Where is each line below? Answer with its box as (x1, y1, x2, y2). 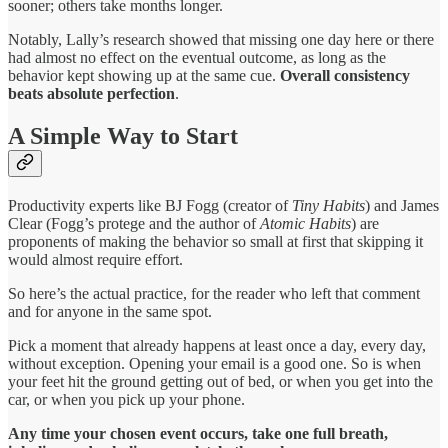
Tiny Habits (292, 196, 365, 214)
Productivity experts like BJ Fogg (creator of (8, 196, 292, 214)
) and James (365, 196, 439, 214)
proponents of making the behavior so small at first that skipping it (8, 232, 423, 250)
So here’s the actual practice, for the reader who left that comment (8, 284, 420, 302)
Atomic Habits (260, 214, 351, 232)
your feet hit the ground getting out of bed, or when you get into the (8, 372, 433, 390)
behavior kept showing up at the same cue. (8, 66, 280, 84)
